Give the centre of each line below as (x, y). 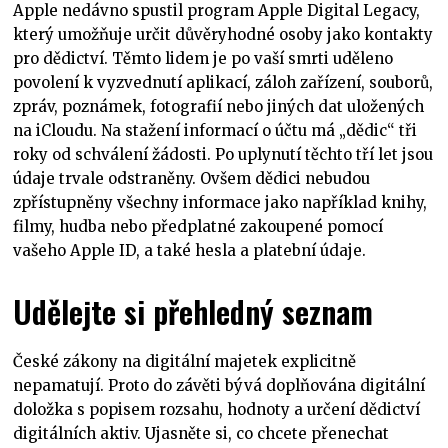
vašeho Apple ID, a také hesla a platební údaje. (190, 250)
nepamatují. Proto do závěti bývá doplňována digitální (219, 385)
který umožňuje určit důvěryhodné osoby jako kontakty (223, 34)
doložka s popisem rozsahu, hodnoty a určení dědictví (217, 409)
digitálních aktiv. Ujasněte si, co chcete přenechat (201, 433)
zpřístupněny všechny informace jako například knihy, (220, 202)
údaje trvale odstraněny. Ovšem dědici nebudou (192, 178)
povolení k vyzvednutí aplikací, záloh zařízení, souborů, (223, 82)
